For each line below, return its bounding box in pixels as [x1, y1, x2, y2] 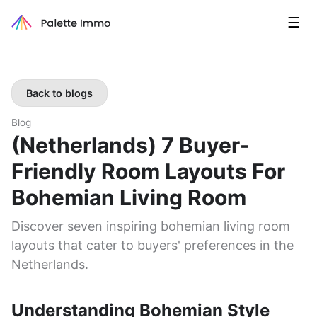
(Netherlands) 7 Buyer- [11, 132, 250, 158]
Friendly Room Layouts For [11, 158, 285, 184]
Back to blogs [26, 87, 93, 99]
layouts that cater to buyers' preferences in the [11, 238, 294, 253]
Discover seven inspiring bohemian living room [11, 219, 290, 234]
